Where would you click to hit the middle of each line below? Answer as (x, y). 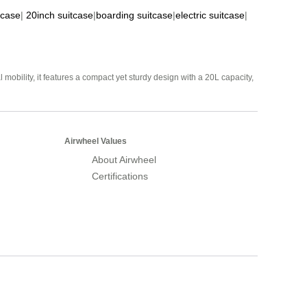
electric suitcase (210, 15)
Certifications (120, 176)
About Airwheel (124, 159)
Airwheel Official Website (204, 272)
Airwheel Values (96, 141)
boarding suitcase (134, 15)
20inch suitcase (60, 15)
